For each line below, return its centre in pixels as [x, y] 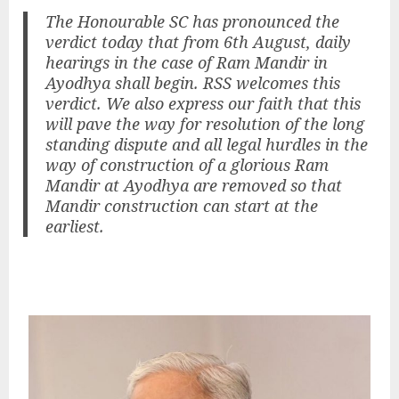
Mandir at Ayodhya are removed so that [194, 185]
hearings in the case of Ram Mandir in [187, 62]
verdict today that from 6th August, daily [199, 41]
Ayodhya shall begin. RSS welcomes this [193, 82]
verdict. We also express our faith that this [204, 103]
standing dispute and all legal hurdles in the [207, 144]
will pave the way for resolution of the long [205, 123]
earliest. [75, 226]
